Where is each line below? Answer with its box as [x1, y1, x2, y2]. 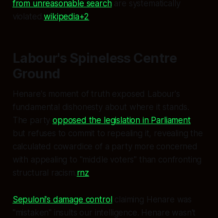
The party [12, 115, 53, 125]
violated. [12, 11, 44, 21]
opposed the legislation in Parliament [53, 115, 191, 125]
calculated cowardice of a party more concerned [12, 141, 198, 151]
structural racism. [12, 167, 77, 178]
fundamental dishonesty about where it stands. [12, 102, 190, 112]
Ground [12, 65, 60, 82]
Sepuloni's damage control [12, 194, 112, 204]
